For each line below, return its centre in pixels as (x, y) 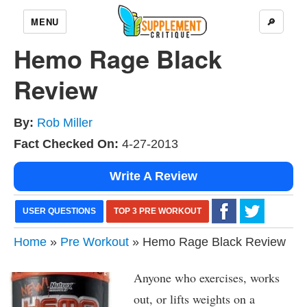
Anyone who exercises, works (206, 278)
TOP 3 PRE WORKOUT (158, 211)
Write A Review (153, 176)
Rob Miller (65, 123)
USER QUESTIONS (59, 211)
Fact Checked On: (66, 144)
